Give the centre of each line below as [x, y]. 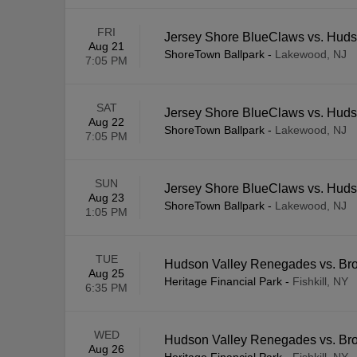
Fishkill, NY [320, 282]
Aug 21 [106, 47]
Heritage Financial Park [223, 282]
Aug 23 [106, 198]
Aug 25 [106, 274]
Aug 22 [106, 122]
